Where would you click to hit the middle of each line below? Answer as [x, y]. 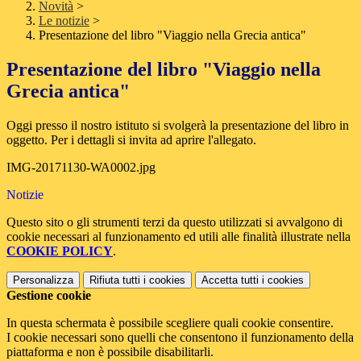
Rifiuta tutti [115, 280]
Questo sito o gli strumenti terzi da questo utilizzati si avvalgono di [174, 222]
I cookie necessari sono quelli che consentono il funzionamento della [180, 338]
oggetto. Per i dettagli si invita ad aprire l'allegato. [131, 140]
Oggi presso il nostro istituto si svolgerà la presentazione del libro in [178, 126]
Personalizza [43, 280]
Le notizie [64, 21]
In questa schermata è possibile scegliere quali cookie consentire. [170, 323]
